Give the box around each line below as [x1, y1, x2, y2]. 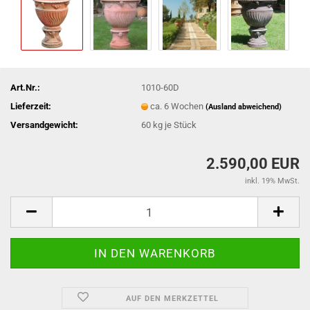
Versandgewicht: [10, 119, 78, 130]
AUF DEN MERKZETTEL [125, 294, 219, 303]
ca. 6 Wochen [150, 100, 206, 111]
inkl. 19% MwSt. [245, 176, 300, 185]
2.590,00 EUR [206, 155, 300, 172]
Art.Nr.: [10, 82, 40, 93]
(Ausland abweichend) [206, 102, 282, 111]
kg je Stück [151, 119, 197, 130]
